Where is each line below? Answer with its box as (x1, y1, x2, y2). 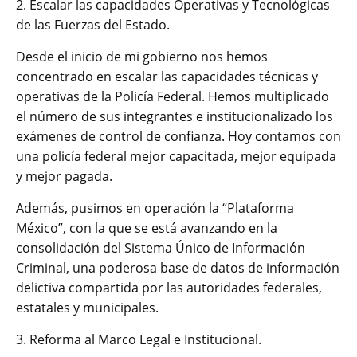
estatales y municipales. (16, 298, 159, 316)
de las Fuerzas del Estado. (16, 15, 170, 33)
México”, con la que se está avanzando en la (16, 218, 277, 237)
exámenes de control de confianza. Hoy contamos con (16, 127, 341, 145)
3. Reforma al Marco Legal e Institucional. (16, 330, 261, 348)
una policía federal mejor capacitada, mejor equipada (16, 147, 336, 165)
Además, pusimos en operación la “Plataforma (16, 198, 294, 217)
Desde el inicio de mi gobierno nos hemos (16, 47, 268, 65)
